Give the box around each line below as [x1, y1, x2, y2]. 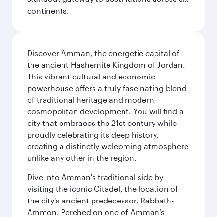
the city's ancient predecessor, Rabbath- [27, 196, 174, 205]
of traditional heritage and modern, [27, 95, 156, 104]
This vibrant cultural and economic [27, 72, 155, 81]
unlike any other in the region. [27, 153, 137, 162]
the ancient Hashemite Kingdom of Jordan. [27, 60, 185, 69]
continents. [27, 6, 69, 15]
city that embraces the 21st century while [27, 118, 177, 127]
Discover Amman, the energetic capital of [27, 48, 180, 58]
